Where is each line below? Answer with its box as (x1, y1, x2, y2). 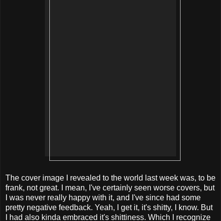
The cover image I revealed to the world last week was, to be (5, 174, 216, 183)
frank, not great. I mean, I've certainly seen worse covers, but (5, 184, 215, 192)
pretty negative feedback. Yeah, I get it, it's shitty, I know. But (5, 203, 213, 212)
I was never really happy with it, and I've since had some (5, 193, 201, 202)
